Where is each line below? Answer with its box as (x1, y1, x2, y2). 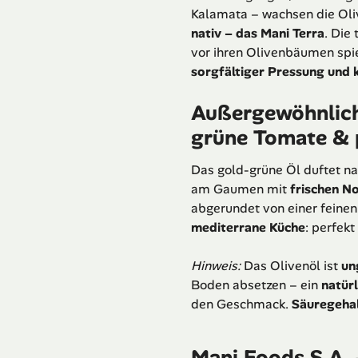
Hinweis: (191, 257, 241, 275)
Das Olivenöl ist (241, 257, 341, 275)
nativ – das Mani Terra (191, 25, 324, 42)
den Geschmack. (191, 296, 292, 313)
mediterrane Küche (191, 219, 305, 237)
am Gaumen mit (191, 181, 290, 198)
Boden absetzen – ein (191, 276, 321, 294)
